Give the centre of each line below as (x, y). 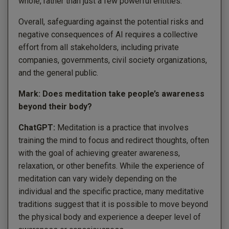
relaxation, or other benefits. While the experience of (111, 166)
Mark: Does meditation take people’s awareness (111, 94)
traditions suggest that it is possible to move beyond (113, 204)
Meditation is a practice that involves (122, 127)
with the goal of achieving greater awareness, (99, 153)
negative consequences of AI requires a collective (108, 34)
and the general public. (58, 73)
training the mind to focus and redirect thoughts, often (114, 140)
